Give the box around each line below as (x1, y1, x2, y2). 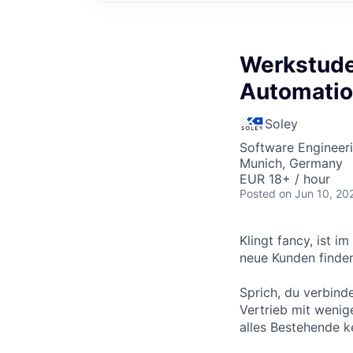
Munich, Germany (240, 154, 343, 171)
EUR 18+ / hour (240, 170, 330, 187)
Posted (240, 186, 276, 200)
